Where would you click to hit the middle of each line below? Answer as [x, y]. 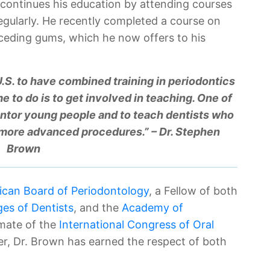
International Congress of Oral [137, 224]
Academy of [152, 208]
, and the [98, 208]
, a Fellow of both [193, 191]
